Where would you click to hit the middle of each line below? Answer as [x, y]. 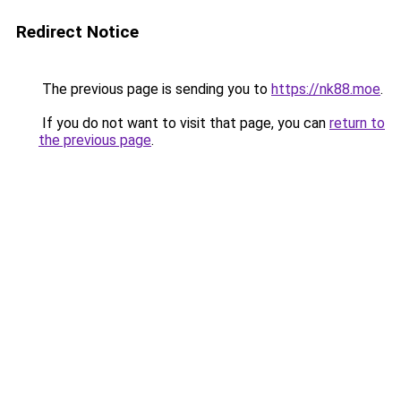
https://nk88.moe [326, 89]
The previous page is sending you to [155, 89]
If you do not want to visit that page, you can [184, 123]
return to [357, 123]
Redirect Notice [77, 32]
